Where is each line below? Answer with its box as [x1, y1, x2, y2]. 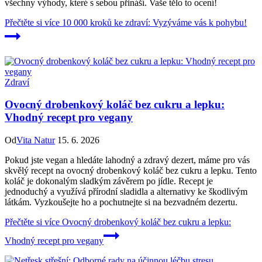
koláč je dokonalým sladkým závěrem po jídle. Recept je [5, 176, 213, 187]
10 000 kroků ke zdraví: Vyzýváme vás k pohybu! [60, 17, 247, 27]
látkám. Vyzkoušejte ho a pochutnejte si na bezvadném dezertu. [5, 197, 237, 208]
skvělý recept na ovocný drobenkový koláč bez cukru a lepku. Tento [5, 166, 257, 176]
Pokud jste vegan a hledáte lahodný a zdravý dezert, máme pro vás [5, 155, 250, 166]
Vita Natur [16, 135, 55, 146]
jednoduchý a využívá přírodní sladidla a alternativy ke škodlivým [5, 187, 247, 197]
